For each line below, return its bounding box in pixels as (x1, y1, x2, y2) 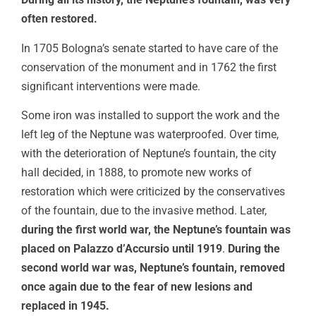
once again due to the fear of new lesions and (21, 280, 253, 294)
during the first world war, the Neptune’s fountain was (21, 223, 291, 237)
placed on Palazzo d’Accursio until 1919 (21, 242, 222, 256)
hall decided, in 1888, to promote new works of (21, 166, 252, 180)
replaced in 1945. (21, 299, 109, 313)
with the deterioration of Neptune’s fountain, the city (21, 147, 276, 161)
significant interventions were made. (21, 79, 203, 93)
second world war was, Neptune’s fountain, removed (21, 261, 285, 275)
